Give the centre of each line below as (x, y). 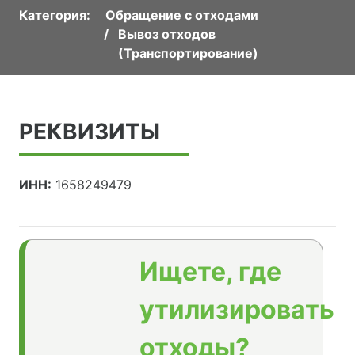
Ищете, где (210, 272)
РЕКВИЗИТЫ (90, 132)
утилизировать (237, 310)
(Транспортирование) (189, 53)
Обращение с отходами (182, 15)
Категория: (55, 15)
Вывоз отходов (167, 34)
